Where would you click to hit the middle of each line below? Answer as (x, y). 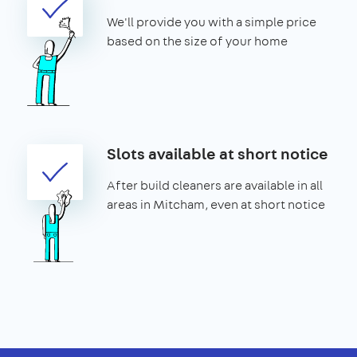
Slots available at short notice (218, 153)
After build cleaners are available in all (215, 185)
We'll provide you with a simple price (212, 22)
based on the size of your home (197, 41)
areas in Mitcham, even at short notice (216, 204)
